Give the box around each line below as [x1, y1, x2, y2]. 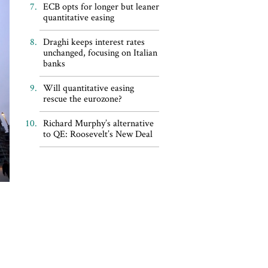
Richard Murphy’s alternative [42, 117, 154, 129]
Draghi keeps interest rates [42, 35, 145, 48]
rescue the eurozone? [42, 92, 122, 105]
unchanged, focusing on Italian [42, 46, 157, 59]
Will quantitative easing [42, 81, 134, 94]
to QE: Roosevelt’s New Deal [42, 127, 153, 140]
